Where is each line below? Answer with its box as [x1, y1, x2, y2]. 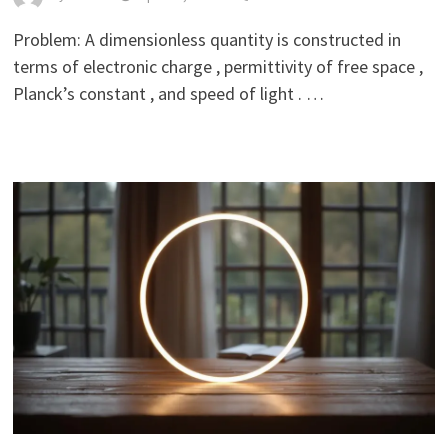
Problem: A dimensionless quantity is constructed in [12, 28, 401, 52]
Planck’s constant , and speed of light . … [12, 82, 324, 106]
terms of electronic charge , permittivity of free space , [12, 55, 423, 79]
